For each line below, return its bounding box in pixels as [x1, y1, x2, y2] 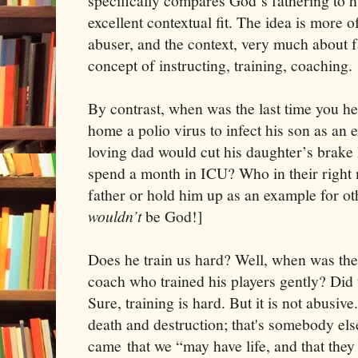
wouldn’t [88, 205, 145, 226]
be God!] [145, 205, 203, 227]
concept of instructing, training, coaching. [88, 54, 352, 76]
